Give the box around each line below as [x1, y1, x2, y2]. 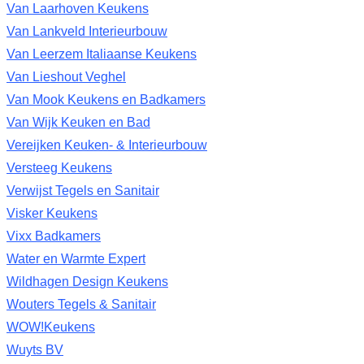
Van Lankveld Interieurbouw [6, 24, 167, 38]
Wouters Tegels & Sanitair [6, 297, 156, 311]
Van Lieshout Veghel [6, 70, 126, 84]
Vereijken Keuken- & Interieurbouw [6, 138, 207, 152]
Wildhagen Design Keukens [6, 275, 168, 288]
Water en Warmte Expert [6, 252, 145, 266]
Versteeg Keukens [6, 161, 112, 175]
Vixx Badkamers [6, 229, 101, 243]
